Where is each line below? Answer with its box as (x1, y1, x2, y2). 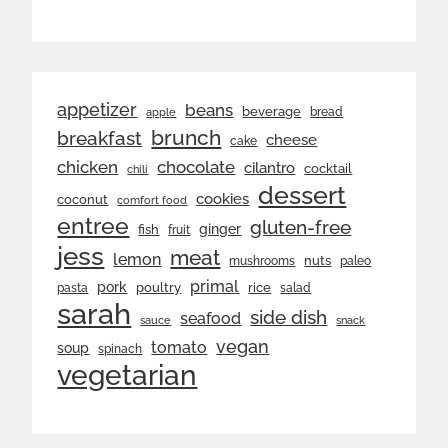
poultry (136, 280, 182, 295)
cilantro (244, 159, 296, 177)
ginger (199, 221, 242, 237)
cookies (196, 189, 250, 208)
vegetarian (57, 358, 198, 392)
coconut (57, 192, 109, 207)
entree (57, 212, 130, 239)
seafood (180, 309, 242, 328)
